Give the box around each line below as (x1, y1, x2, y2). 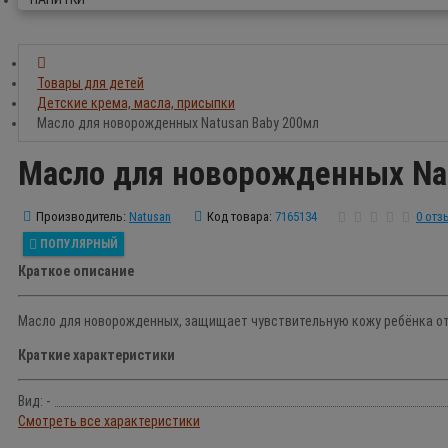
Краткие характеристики (18, 347, 175, 364)
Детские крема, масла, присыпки (37, 94, 235, 111)
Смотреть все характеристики (18, 413, 200, 430)
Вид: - (18, 393, 50, 410)
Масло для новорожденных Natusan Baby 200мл (37, 114, 319, 131)
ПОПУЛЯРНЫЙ (40, 237, 118, 252)
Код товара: (207, 209, 272, 225)
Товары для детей (37, 74, 144, 91)
